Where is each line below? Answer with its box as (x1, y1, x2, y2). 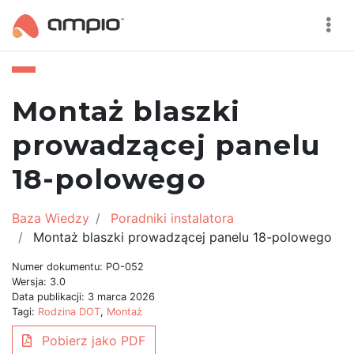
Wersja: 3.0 (12, 276, 66, 288)
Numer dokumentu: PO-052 (12, 261, 144, 273)
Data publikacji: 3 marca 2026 (12, 291, 155, 303)
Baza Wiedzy (12, 210, 89, 226)
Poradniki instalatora (111, 210, 234, 226)
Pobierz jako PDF (38, 333, 145, 348)
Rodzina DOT (38, 306, 100, 318)
